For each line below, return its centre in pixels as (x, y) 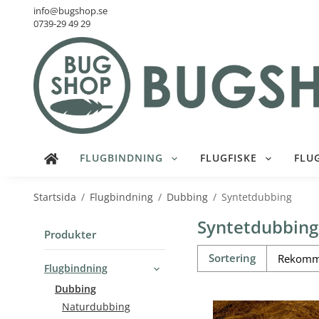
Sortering (232, 258)
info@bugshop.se (70, 11)
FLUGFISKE (228, 158)
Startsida (55, 197)
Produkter (70, 234)
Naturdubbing (96, 307)
